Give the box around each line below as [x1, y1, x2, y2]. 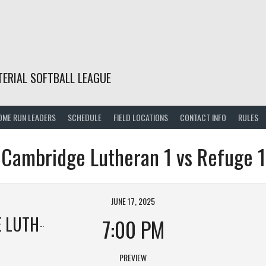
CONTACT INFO [180, 110, 226, 123]
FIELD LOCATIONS [113, 110, 168, 123]
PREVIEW [119, 251, 147, 264]
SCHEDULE [68, 110, 102, 123]
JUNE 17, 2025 [111, 194, 155, 207]
